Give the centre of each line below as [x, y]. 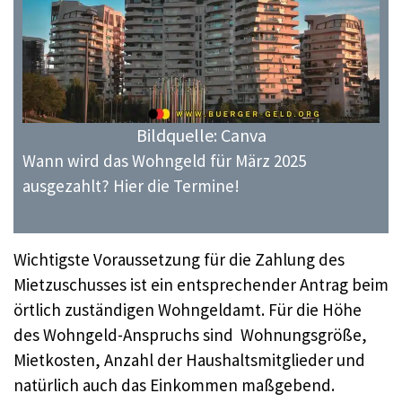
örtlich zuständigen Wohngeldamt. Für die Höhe [188, 309]
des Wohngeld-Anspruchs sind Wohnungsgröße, [190, 334]
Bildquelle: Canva [201, 135]
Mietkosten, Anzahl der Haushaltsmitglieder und [189, 359]
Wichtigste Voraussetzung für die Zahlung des [179, 259]
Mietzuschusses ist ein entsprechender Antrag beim [201, 284]
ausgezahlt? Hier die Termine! [131, 186]
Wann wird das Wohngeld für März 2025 [164, 161]
